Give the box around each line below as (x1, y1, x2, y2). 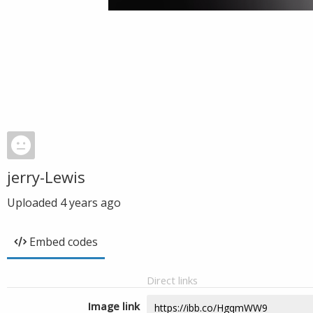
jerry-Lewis (7, 166, 85, 187)
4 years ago (60, 195, 121, 210)
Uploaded (7, 195, 60, 210)
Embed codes (29, 234, 98, 249)
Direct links (147, 273, 198, 287)
